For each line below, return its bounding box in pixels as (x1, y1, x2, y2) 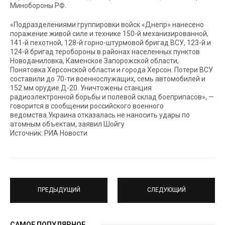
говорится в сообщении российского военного (10, 101, 164, 110)
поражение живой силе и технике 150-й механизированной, (10, 29, 208, 38)
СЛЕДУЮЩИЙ (147, 186, 186, 194)
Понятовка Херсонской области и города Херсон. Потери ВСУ (10, 65, 213, 74)
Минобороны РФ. (10, 1, 66, 10)
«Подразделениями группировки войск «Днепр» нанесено (10, 20, 204, 29)
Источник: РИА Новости (10, 129, 87, 137)
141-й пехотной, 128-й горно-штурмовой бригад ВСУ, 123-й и (10, 38, 211, 47)
